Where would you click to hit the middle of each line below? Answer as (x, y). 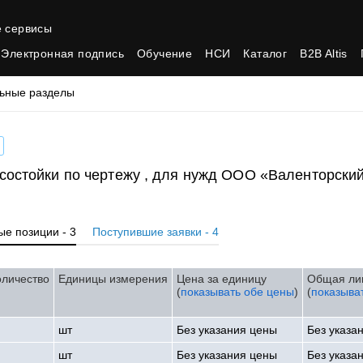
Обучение (164, 53)
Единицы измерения (113, 279)
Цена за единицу (222, 279)
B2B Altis (324, 53)
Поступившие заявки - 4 (156, 232)
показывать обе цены (238, 292)
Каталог (265, 53)
